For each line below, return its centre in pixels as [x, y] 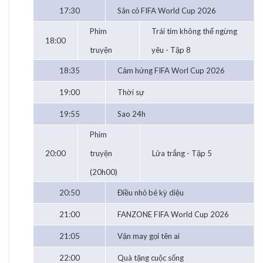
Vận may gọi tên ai [149, 236]
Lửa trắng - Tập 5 [182, 154]
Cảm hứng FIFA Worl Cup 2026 [171, 71]
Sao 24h [131, 114]
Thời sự [131, 92]
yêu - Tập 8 [171, 50]
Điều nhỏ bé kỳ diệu [151, 193]
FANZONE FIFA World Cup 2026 [173, 215]
